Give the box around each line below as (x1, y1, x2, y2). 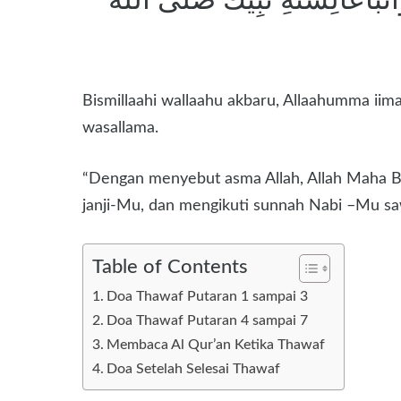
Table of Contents (92, 257, 248, 277)
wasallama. (82, 119, 158, 136)
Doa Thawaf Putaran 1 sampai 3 (107, 288, 309, 303)
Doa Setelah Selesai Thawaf (107, 361, 281, 376)
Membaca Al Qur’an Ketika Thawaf (107, 337, 326, 352)
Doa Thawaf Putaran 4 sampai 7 (107, 312, 309, 328)
